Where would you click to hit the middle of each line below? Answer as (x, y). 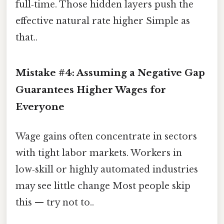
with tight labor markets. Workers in (99, 153)
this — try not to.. (55, 203)
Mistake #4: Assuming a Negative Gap (110, 72)
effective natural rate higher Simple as (103, 21)
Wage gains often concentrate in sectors (106, 137)
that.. (26, 38)
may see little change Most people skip (103, 186)
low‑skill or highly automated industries (107, 170)
